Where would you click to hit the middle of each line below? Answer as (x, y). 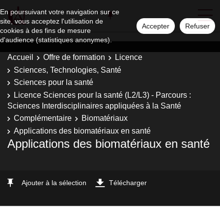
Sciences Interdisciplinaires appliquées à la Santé (94, 106)
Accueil (20, 57)
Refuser (197, 26)
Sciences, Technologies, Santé (68, 70)
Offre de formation (74, 57)
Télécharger (128, 183)
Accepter (156, 26)
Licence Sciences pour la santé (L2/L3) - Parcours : (102, 95)
